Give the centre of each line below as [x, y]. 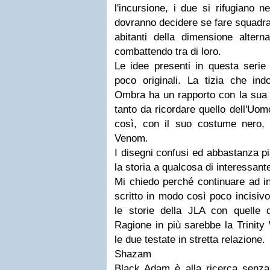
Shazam [133, 254]
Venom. [131, 138]
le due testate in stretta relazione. [190, 240]
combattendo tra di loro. [168, 52]
